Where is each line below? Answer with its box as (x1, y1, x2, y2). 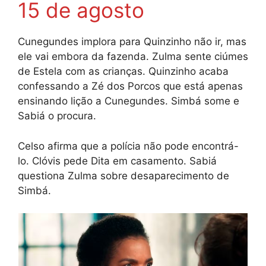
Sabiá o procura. (18, 110, 96, 122)
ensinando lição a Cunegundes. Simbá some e (18, 95, 239, 107)
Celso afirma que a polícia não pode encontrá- (18, 140, 239, 152)
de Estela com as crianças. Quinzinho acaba (18, 65, 229, 78)
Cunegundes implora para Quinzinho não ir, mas (18, 36, 246, 48)
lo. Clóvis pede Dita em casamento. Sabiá (18, 154, 217, 167)
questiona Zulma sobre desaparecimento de (18, 169, 229, 182)
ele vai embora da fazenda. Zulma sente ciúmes (18, 50, 248, 63)
